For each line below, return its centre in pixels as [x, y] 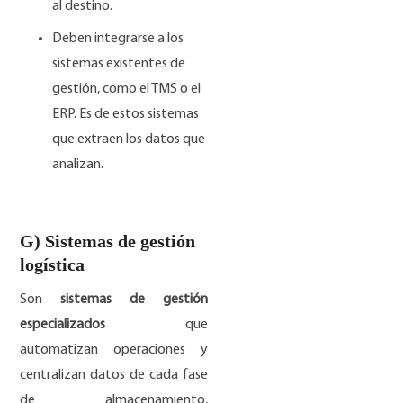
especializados [63, 324]
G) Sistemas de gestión [108, 241]
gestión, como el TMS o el [127, 89]
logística [55, 264]
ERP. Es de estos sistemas [126, 114]
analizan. [78, 164]
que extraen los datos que [129, 139]
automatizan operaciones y [114, 349]
